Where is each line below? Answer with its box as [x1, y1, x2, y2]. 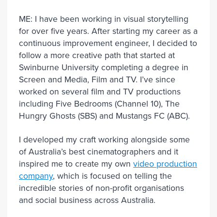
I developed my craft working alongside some [19, 135, 190, 145]
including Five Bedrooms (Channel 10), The [19, 99, 180, 109]
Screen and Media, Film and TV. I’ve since [19, 75, 175, 85]
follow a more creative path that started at [19, 50, 175, 61]
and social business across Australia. [19, 195, 155, 205]
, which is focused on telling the [53, 171, 172, 181]
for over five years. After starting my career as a [19, 26, 198, 36]
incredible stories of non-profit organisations [19, 183, 184, 193]
